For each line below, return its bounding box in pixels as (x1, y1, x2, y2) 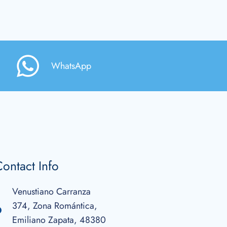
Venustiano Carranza (12, 184, 91, 198)
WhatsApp (51, 59, 91, 72)
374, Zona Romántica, (12, 199, 97, 212)
